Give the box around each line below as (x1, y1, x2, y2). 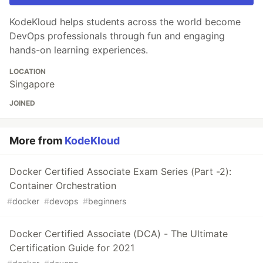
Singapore (9, 78, 55, 90)
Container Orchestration (9, 180, 116, 192)
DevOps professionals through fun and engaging (9, 30, 225, 42)
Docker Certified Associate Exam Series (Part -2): (9, 166, 231, 178)
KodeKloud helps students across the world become (9, 16, 241, 28)
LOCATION (9, 67, 46, 76)
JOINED (9, 99, 35, 108)
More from (9, 134, 65, 147)
